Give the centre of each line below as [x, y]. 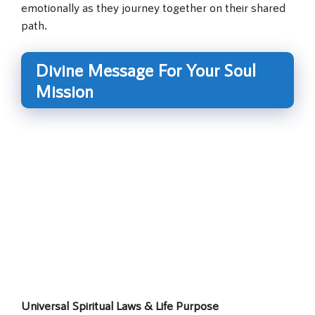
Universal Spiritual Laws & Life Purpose [120, 306]
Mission [64, 90]
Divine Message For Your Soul [146, 69]
